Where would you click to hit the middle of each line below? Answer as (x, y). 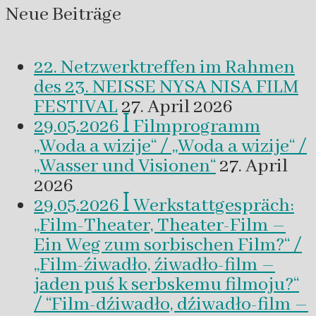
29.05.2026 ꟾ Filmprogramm (147, 127)
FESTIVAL (76, 108)
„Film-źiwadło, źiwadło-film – (154, 266)
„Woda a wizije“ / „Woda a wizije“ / (170, 147)
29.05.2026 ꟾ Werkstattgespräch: (164, 206)
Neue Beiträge (63, 14)
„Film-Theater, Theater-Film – (160, 226)
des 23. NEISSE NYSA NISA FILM (166, 88)
